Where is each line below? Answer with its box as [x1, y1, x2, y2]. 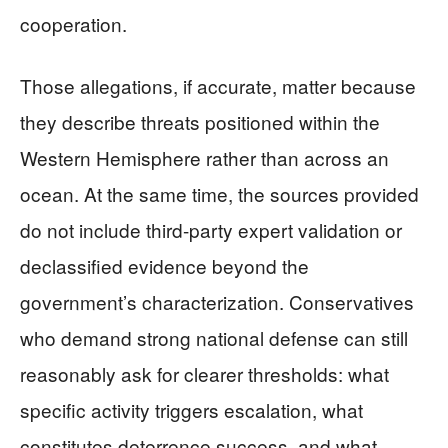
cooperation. [20, 10, 127, 37]
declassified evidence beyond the [20, 252, 309, 279]
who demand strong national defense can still [20, 324, 408, 351]
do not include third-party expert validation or [20, 216, 402, 243]
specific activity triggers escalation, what [20, 396, 363, 423]
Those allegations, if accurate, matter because [20, 72, 416, 99]
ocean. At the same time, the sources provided [20, 180, 419, 207]
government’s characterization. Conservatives [20, 288, 414, 315]
